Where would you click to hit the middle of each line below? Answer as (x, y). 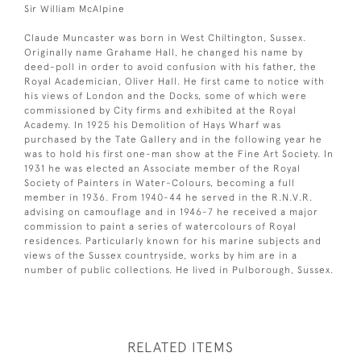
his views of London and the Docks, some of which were (166, 95)
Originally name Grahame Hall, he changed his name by (164, 52)
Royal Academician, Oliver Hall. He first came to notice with (174, 81)
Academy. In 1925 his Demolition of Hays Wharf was (153, 124)
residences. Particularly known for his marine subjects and (173, 241)
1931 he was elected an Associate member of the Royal (162, 168)
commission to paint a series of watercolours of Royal (160, 226)
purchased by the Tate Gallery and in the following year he (173, 139)
